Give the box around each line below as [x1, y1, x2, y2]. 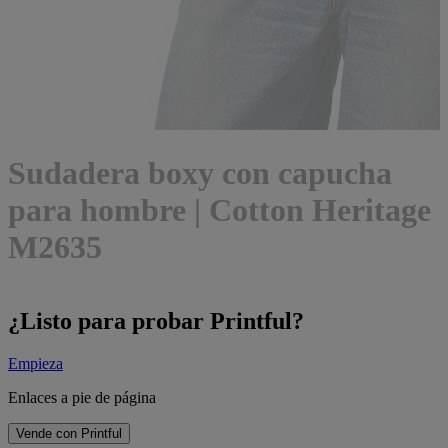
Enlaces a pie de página [8, 388, 156, 406]
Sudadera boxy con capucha [8, 155, 392, 192]
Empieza [8, 354, 63, 372]
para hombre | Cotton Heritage [8, 192, 431, 229]
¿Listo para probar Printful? [8, 307, 304, 334]
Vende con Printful [16, 425, 122, 441]
